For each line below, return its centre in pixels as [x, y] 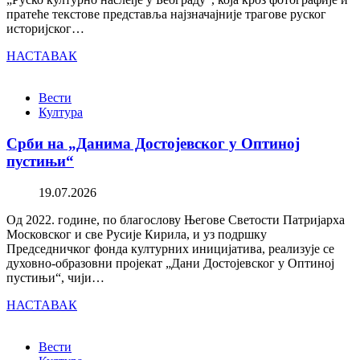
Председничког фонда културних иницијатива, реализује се [170, 248]
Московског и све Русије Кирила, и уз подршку [137, 234]
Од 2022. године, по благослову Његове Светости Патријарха [176, 219]
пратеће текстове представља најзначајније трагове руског [166, 14]
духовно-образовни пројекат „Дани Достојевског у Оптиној [170, 263]
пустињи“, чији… [55, 277]
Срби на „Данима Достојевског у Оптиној [153, 143]
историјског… [45, 29]
